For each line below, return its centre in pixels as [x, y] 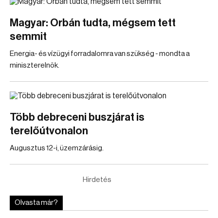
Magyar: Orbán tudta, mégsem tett [93, 23]
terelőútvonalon [49, 131]
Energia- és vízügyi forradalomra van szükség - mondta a [100, 54]
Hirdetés [97, 180]
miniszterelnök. [35, 65]
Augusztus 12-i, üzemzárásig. [57, 148]
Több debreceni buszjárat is [77, 117]
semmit [28, 36]
